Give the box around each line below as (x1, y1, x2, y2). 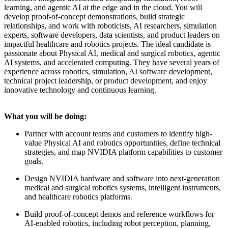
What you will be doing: (4, 111, 87, 121)
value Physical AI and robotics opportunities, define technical (24, 138, 220, 147)
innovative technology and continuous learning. (4, 85, 156, 94)
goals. (24, 156, 43, 165)
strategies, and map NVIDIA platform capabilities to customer (24, 147, 222, 156)
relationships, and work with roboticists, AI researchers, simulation (4, 21, 217, 30)
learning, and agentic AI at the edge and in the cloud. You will (4, 3, 202, 12)
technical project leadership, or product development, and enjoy (4, 76, 207, 85)
